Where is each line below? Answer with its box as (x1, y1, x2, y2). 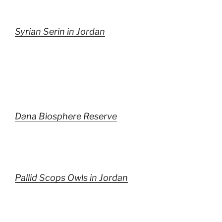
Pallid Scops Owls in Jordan (15, 172, 128, 183)
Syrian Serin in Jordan (15, 26, 105, 37)
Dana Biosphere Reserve (15, 111, 117, 121)
